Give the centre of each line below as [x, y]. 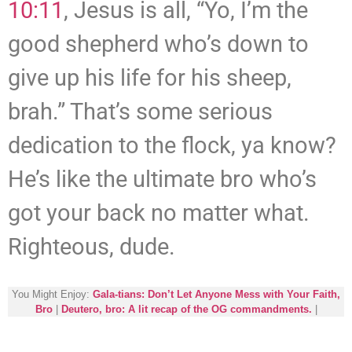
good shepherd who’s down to [158, 44]
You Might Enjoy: [52, 294]
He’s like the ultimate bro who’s [162, 180]
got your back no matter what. [159, 213]
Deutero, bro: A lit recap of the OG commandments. [186, 309]
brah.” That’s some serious [140, 112]
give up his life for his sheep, [150, 78]
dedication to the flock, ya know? [172, 146]
